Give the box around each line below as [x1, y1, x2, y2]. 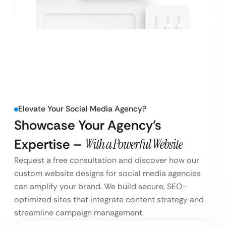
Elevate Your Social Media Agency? [18, 103, 146, 115]
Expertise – [14, 136, 85, 153]
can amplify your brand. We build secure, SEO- [14, 181, 187, 192]
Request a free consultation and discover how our [14, 155, 199, 166]
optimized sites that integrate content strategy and [14, 194, 204, 205]
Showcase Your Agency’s [14, 117, 161, 134]
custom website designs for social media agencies [14, 168, 201, 179]
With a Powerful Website [85, 136, 183, 153]
